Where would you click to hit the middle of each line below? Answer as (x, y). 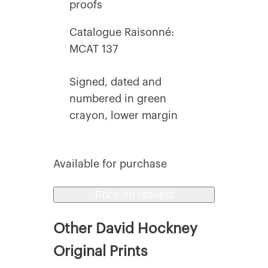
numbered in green (118, 98)
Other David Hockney (125, 228)
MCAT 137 (94, 49)
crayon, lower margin (124, 115)
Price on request (134, 194)
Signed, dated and (115, 82)
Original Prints (100, 251)
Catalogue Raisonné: (122, 32)
